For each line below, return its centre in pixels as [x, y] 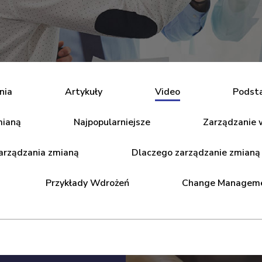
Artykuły [84, 92]
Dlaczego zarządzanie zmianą [196, 153]
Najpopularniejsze [112, 122]
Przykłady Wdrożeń [87, 183]
